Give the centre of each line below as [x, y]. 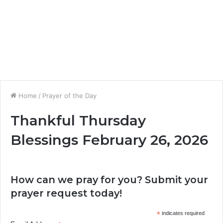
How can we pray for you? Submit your [109, 180]
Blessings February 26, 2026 [109, 140]
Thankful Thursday [78, 120]
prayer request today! [66, 193]
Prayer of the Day [69, 96]
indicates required [182, 213]
